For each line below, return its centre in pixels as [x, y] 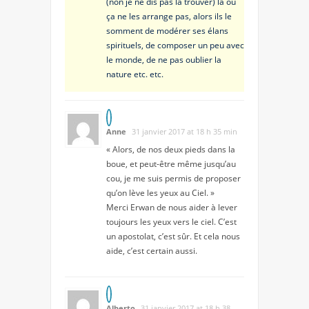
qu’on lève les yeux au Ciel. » [160, 193]
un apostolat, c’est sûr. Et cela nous [173, 237]
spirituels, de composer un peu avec [175, 46]
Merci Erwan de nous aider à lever [172, 208]
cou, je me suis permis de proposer [173, 179]
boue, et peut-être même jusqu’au [171, 164]
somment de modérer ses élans [167, 31]
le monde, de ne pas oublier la [164, 60]
